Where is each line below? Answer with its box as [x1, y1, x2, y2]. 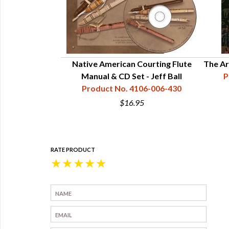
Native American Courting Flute [72, 59, 192, 68]
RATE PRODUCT [51, 146, 95, 153]
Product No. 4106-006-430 [82, 83, 181, 93]
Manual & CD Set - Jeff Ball [81, 71, 182, 81]
